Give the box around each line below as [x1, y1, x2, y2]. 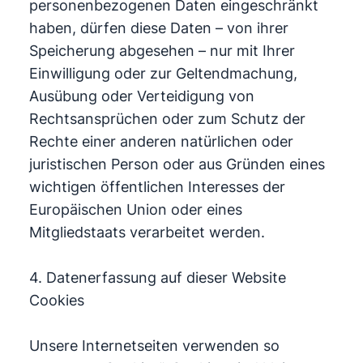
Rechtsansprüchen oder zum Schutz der [28, 110, 305, 127]
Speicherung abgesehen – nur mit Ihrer [28, 42, 295, 59]
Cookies [28, 292, 84, 309]
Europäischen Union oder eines [28, 201, 242, 218]
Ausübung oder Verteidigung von [28, 88, 254, 105]
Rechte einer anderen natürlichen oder [28, 133, 293, 150]
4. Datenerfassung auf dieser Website [28, 269, 286, 286]
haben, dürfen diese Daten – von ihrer [28, 19, 288, 36]
